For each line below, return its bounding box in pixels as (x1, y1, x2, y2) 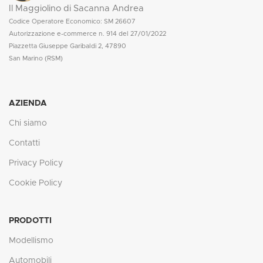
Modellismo (9, 236, 53, 245)
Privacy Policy (9, 159, 63, 167)
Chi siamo (9, 119, 47, 127)
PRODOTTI (9, 216, 52, 225)
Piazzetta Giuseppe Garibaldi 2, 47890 (9, 42, 126, 49)
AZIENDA (9, 99, 47, 107)
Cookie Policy (9, 178, 62, 187)
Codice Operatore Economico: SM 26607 (9, 18, 136, 25)
